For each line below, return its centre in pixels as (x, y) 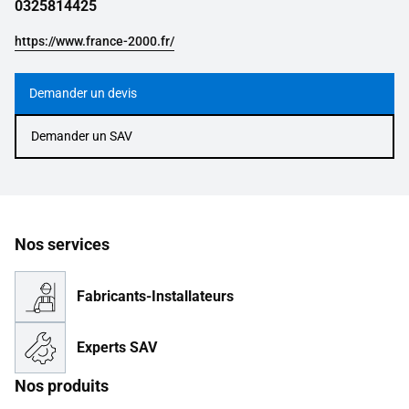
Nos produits (62, 386)
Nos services (62, 244)
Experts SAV (117, 347)
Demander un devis (83, 93)
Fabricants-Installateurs (155, 296)
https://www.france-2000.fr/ (94, 41)
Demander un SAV (82, 136)
